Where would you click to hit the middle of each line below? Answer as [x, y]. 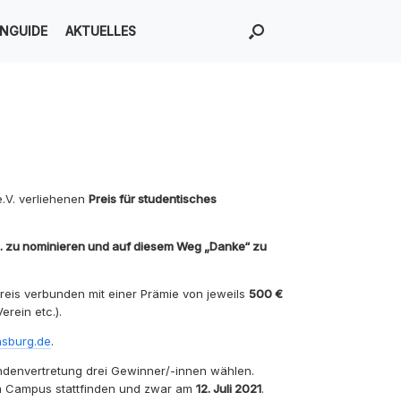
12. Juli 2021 [229, 388]
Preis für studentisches [153, 198]
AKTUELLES [100, 30]
